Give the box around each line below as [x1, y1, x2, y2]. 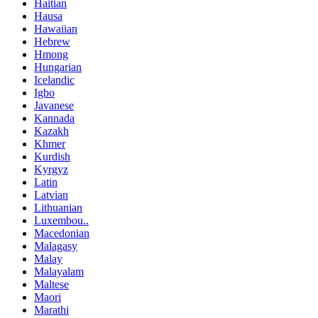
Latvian [34, 188, 68, 201]
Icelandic [34, 73, 75, 86]
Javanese [34, 99, 74, 111]
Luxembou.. [34, 214, 89, 226]
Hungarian [34, 60, 82, 73]
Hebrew [34, 35, 70, 48]
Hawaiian [34, 22, 77, 35]
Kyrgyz [34, 163, 68, 175]
